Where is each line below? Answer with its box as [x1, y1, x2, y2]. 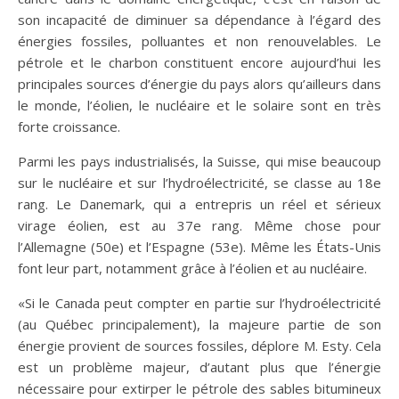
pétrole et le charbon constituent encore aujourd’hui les [18, 53, 381, 71]
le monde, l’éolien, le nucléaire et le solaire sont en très [18, 96, 381, 114]
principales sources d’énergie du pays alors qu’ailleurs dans [18, 75, 381, 93]
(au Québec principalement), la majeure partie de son [18, 315, 381, 333]
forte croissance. [18, 118, 120, 135]
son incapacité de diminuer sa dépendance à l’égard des [18, 11, 381, 28]
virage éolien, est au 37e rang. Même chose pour [18, 216, 381, 234]
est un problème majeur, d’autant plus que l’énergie [18, 358, 381, 376]
